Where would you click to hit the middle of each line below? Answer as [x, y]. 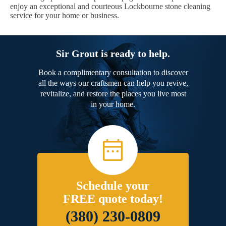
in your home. [113, 104]
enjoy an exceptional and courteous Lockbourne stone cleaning [110, 7]
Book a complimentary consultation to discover [113, 73]
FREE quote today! [113, 199]
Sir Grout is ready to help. [113, 54]
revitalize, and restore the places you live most [113, 94]
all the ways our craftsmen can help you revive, [113, 83]
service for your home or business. [65, 16]
